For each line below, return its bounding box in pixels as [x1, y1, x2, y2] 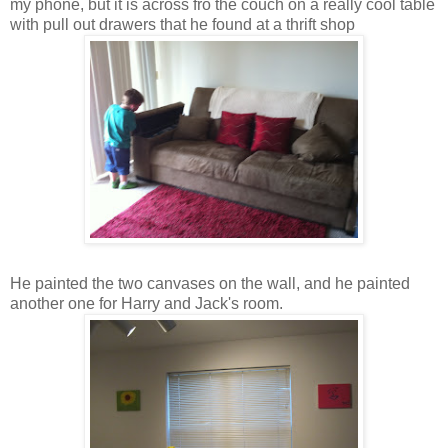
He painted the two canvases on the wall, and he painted [10, 274, 410, 292]
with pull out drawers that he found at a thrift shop [10, 15, 355, 33]
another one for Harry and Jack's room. [10, 294, 283, 312]
